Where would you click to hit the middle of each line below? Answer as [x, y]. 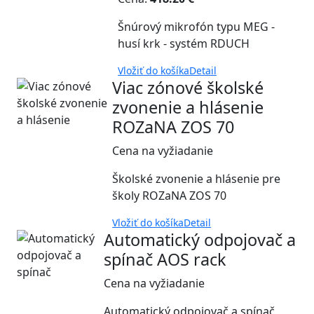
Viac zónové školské [188, 87]
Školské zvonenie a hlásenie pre [197, 178]
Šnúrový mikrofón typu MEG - [197, 26]
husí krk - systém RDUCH [184, 43]
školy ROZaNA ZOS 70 [170, 195]
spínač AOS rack [165, 259]
